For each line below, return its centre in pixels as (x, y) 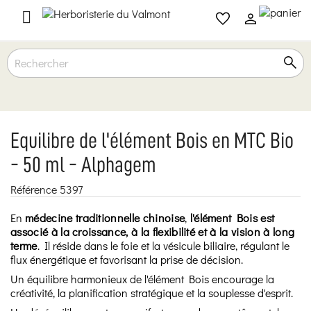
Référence (34, 189)
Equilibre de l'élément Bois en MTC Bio (152, 140)
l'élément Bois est (231, 218)
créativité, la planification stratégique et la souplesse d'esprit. (152, 293)
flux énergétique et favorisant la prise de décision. (127, 259)
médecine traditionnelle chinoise (105, 218)
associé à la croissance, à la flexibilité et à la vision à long (153, 232)
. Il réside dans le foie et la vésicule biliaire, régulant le (163, 245)
